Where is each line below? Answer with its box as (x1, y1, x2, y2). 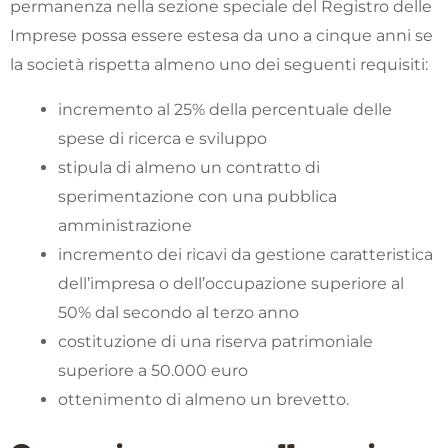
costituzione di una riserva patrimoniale (58, 331, 373, 351)
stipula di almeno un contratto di (58, 157, 320, 177)
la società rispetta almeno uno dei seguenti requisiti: (10, 54, 428, 74)
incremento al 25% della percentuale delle (58, 99, 392, 119)
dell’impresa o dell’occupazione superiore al (58, 273, 404, 293)
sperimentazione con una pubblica (58, 186, 337, 206)
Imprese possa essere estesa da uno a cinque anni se (10, 25, 433, 45)
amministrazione (58, 215, 192, 235)
